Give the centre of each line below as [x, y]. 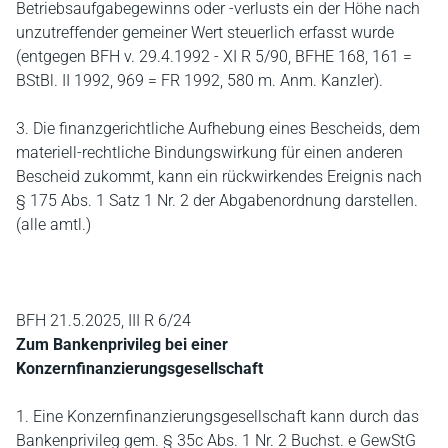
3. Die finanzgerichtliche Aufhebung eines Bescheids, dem [218, 128]
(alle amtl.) [53, 224]
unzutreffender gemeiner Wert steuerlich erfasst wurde [205, 32]
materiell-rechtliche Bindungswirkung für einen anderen [209, 152]
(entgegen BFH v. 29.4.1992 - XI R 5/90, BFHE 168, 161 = [214, 56]
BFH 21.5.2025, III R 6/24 [103, 320]
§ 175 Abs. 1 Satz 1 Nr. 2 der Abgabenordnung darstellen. [217, 200]
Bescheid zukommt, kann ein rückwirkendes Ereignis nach [219, 176]
